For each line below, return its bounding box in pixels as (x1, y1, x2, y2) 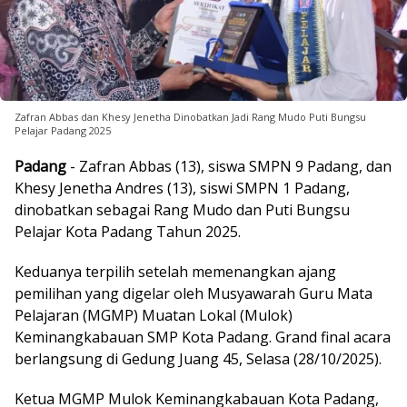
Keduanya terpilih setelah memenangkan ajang (15, 261, 336, 282)
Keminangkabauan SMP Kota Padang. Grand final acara (15, 326, 391, 347)
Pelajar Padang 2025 (15, 123, 111, 137)
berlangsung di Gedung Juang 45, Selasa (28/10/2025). (15, 348, 382, 369)
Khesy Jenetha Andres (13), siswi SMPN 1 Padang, (15, 177, 350, 198)
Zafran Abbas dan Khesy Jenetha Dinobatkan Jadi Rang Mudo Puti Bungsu (15, 109, 366, 124)
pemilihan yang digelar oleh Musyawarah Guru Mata (15, 283, 372, 303)
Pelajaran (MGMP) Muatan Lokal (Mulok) (15, 304, 293, 325)
